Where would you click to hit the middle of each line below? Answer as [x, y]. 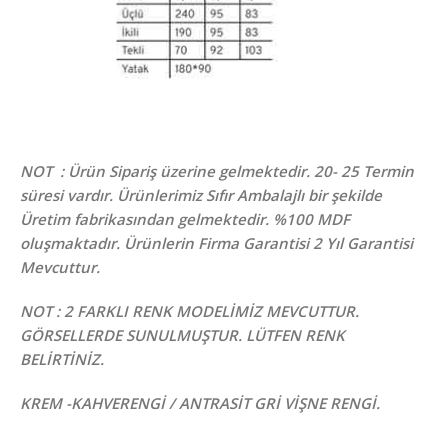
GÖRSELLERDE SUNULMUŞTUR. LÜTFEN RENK [182, 334]
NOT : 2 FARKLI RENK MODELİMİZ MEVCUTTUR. [189, 310]
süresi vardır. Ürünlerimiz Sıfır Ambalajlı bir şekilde [201, 194]
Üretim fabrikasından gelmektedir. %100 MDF [185, 218]
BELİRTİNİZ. [62, 358]
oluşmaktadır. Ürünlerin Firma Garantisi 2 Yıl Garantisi [216, 242]
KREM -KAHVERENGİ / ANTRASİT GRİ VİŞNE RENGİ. [200, 402]
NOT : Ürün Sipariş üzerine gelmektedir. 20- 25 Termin [217, 170]
